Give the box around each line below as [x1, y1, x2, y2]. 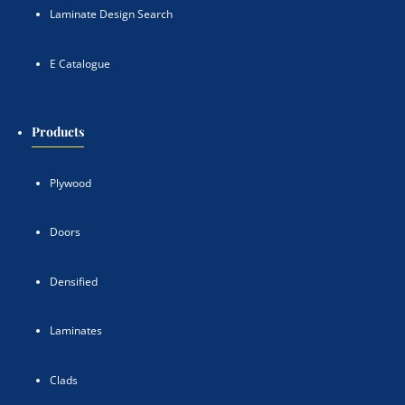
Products [32, 123, 84, 141]
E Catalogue [50, 55, 110, 71]
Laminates [50, 323, 102, 339]
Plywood [50, 174, 91, 191]
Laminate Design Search [50, 6, 173, 23]
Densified [50, 273, 98, 289]
